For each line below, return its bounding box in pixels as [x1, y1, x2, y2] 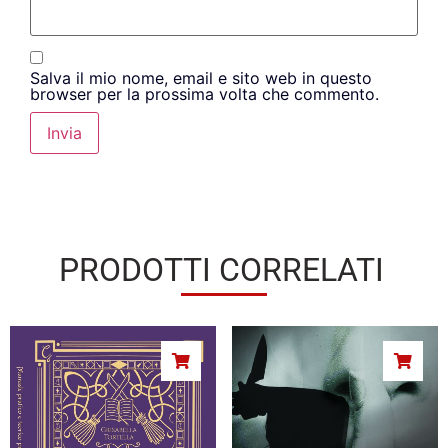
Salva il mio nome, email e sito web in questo [30, 68, 372, 89]
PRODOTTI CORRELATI [58, 251, 384, 290]
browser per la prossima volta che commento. [30, 84, 379, 105]
